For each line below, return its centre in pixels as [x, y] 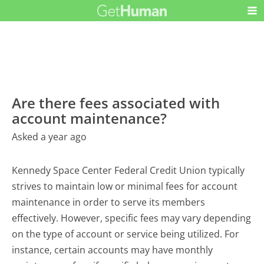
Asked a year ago [49, 136]
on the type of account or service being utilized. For [126, 234]
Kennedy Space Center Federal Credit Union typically [128, 170]
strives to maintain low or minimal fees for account [125, 186]
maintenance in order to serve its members [109, 202]
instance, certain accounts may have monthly [113, 250]
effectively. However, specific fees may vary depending [132, 218]
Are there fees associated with [116, 103]
